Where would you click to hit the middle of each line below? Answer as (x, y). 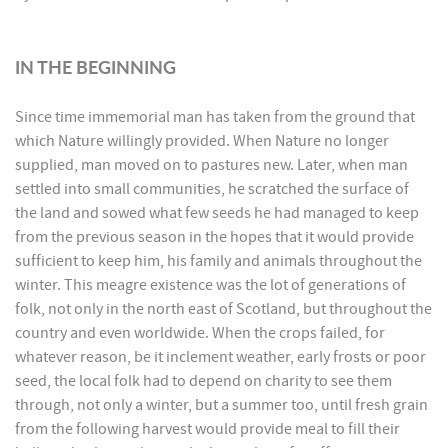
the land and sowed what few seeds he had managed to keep (217, 213)
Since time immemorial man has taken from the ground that (215, 117)
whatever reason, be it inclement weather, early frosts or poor (220, 357)
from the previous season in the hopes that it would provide (214, 237)
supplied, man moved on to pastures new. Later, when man (211, 165)
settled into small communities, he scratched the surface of (212, 189)
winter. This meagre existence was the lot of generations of (210, 285)
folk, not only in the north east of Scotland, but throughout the (223, 309)
